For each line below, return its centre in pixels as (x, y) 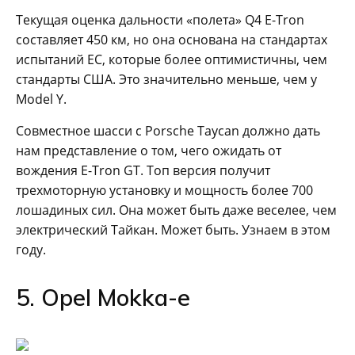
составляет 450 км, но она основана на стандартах (172, 39)
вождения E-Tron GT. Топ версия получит (143, 170)
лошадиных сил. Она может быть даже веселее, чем (176, 210)
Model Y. (41, 99)
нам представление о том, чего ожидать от (149, 150)
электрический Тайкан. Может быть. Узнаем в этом (173, 229)
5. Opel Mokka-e (103, 297)
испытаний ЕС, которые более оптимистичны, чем (172, 59)
